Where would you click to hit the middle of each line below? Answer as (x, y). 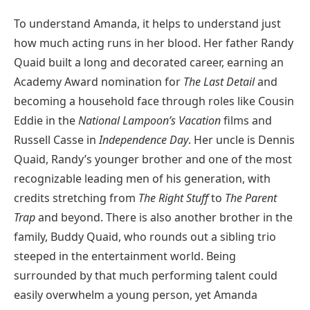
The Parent (251, 198)
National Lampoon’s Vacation (149, 121)
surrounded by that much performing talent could (146, 276)
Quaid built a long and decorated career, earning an (149, 63)
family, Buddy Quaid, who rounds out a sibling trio (145, 237)
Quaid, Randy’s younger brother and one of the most (153, 159)
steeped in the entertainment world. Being (125, 256)
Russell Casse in (56, 140)
